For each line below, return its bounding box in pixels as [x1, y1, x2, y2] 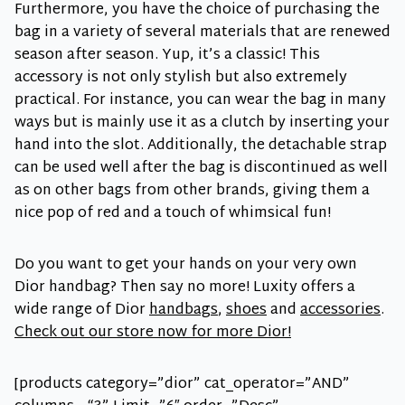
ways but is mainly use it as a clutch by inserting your [14, 110, 390, 137]
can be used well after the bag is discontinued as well [14, 155, 388, 183]
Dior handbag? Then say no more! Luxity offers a [14, 275, 355, 302]
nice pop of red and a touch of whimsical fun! [14, 201, 331, 228]
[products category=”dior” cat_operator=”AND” [14, 372, 350, 399]
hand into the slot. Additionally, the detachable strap [14, 133, 387, 160]
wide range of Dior [14, 297, 149, 325]
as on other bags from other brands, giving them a [14, 178, 370, 205]
